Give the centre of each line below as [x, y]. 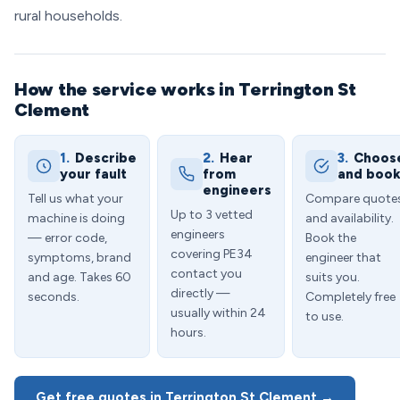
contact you [206, 274]
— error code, [67, 238]
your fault [93, 174]
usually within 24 [218, 313]
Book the [331, 238]
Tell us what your [75, 199]
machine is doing [76, 218]
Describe [106, 158]
